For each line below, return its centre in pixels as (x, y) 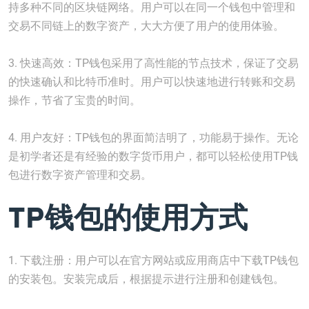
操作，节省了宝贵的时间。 (74, 100)
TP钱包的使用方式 (128, 217)
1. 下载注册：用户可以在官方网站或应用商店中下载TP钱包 (153, 260)
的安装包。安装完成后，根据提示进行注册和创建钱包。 (146, 279)
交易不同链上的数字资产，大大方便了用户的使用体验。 (146, 26)
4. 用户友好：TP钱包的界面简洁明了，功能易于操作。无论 (153, 138)
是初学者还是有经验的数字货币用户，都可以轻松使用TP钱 (153, 156)
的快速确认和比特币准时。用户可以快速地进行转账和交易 (152, 82)
